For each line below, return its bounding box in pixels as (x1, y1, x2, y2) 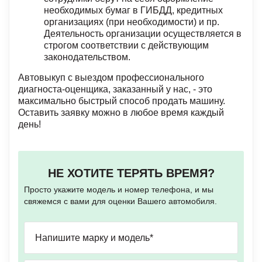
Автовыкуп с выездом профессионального (18, 73, 204, 82)
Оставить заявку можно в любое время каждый (18, 108, 224, 118)
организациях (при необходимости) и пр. (44, 17, 219, 27)
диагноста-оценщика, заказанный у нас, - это (18, 84, 212, 94)
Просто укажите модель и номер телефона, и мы (24, 185, 213, 194)
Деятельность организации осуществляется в (44, 29, 242, 39)
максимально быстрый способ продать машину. (18, 96, 225, 106)
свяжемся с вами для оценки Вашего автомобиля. (24, 196, 217, 206)
